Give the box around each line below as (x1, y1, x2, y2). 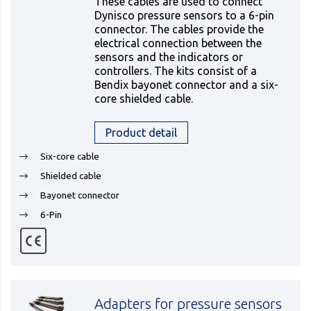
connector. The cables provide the (94, 23, 264, 35)
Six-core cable (40, 151, 99, 162)
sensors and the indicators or (94, 51, 244, 63)
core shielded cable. (94, 92, 194, 105)
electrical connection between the (94, 37, 262, 49)
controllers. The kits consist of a (94, 65, 258, 77)
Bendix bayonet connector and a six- (94, 78, 279, 91)
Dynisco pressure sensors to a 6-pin (94, 9, 275, 22)
